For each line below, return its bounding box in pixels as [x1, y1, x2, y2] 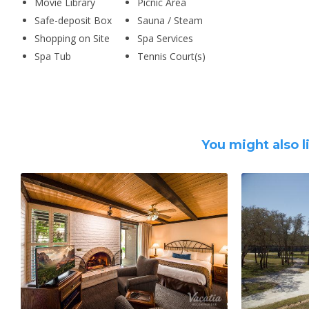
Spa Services [137, 32, 193, 45]
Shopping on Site [34, 32, 110, 45]
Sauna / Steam [137, 14, 203, 27]
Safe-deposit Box [34, 14, 112, 27]
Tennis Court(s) [137, 50, 206, 63]
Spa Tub [34, 50, 71, 63]
